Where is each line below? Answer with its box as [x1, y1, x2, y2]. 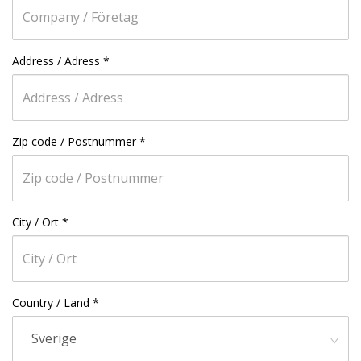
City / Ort [12, 214, 59, 230]
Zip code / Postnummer [12, 134, 136, 149]
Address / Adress [12, 53, 100, 68]
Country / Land [12, 295, 89, 310]
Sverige [31, 330, 77, 347]
